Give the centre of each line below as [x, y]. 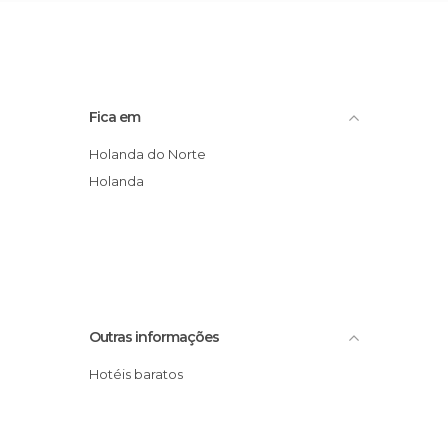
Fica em [114, 117]
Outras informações [154, 337]
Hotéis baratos [141, 374]
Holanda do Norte [152, 154]
